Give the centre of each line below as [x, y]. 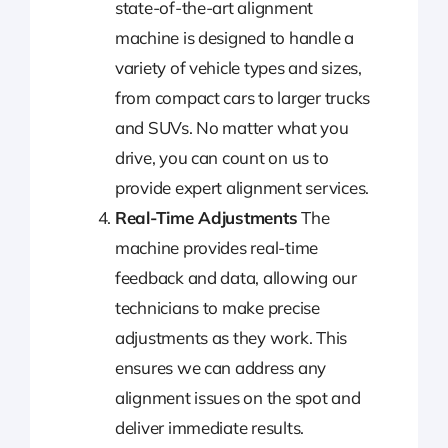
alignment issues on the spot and [237, 398]
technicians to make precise [217, 308]
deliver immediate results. [209, 428]
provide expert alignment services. [242, 188]
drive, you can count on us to [221, 158]
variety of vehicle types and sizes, [238, 68]
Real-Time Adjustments [206, 218]
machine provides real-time [216, 248]
